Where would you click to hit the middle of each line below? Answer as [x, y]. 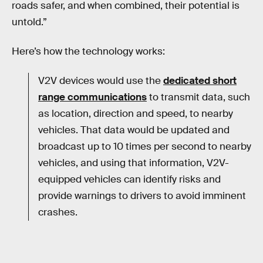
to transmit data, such [198, 97]
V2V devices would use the [101, 80]
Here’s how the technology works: [88, 51]
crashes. [58, 212]
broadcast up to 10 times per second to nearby [145, 146]
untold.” [29, 22]
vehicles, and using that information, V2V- [134, 163]
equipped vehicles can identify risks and [129, 179]
